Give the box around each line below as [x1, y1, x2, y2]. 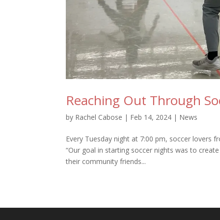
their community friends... [66, 157, 146, 166]
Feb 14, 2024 [130, 112, 172, 122]
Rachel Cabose [75, 112, 123, 122]
